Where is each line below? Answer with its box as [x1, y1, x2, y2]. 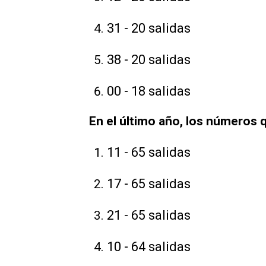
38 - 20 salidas [107, 52, 191, 67]
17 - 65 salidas [107, 176, 191, 191]
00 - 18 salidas [107, 83, 191, 99]
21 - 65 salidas [107, 207, 191, 223]
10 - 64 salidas [107, 239, 191, 254]
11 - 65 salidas [107, 144, 191, 160]
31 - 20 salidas [107, 20, 191, 36]
